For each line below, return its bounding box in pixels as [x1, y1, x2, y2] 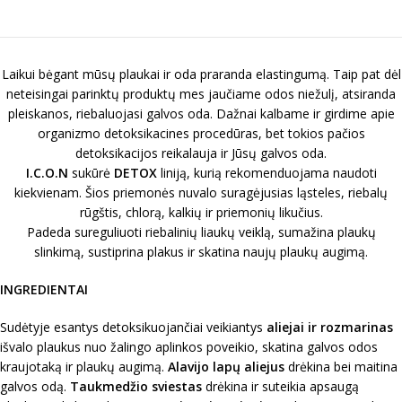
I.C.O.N [25, 164, 68, 181]
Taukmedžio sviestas [70, 378, 202, 395]
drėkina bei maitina [284, 358, 398, 375]
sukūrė [67, 164, 114, 181]
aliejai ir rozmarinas [267, 319, 393, 336]
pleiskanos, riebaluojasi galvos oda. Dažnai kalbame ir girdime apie [7, 105, 395, 122]
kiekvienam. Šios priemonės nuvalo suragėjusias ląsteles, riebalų [14, 184, 388, 201]
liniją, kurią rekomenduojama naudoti [156, 164, 377, 181]
